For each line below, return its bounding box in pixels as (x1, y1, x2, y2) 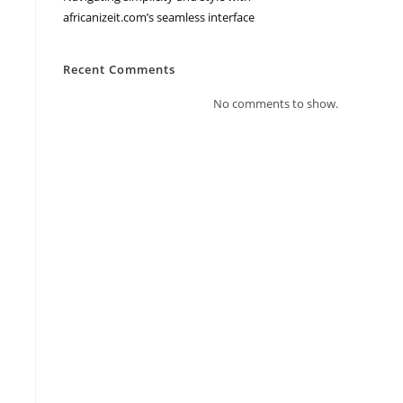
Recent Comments (63, 61, 175, 77)
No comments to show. (213, 95, 338, 112)
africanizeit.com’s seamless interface (63, 9, 255, 25)
